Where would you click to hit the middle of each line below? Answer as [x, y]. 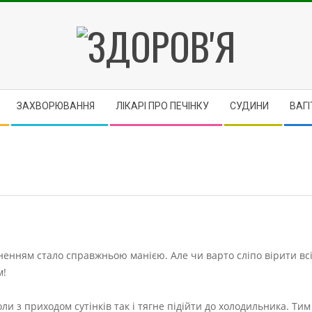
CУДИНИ [249, 106]
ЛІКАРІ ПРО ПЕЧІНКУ [162, 106]
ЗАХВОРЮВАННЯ [56, 106]
